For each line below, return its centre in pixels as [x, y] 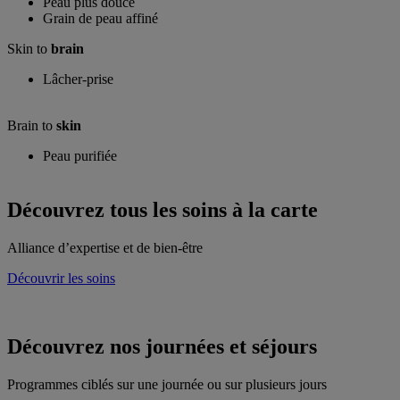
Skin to [29, 49]
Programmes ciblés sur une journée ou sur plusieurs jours [167, 384]
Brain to [32, 126]
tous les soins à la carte [214, 210]
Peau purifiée [80, 156]
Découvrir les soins [61, 279]
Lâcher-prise [78, 79]
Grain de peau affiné [100, 19]
